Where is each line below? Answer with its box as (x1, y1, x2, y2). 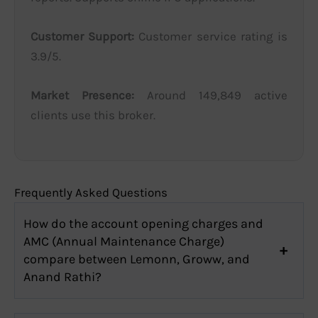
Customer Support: (31, 29, 134, 44)
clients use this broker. (31, 108, 155, 123)
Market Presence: (31, 88, 134, 103)
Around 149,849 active (134, 88, 287, 103)
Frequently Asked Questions (14, 185, 168, 199)
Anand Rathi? (23, 268, 102, 285)
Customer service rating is (134, 29, 287, 44)
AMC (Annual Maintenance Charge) (23, 233, 224, 249)
